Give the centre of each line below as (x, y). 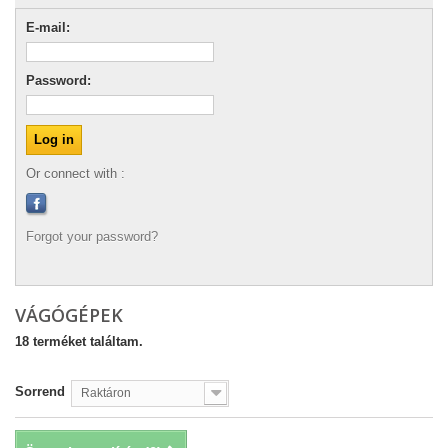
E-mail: (48, 27)
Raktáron (106, 393)
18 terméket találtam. (79, 341)
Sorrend (40, 391)
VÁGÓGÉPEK (71, 315)
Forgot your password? (92, 236)
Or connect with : (75, 173)
